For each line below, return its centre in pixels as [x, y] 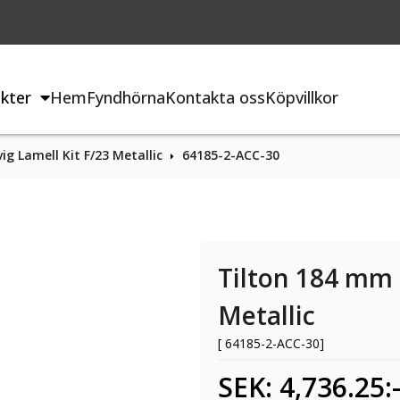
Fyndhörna [126, 97]
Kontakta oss [216, 97]
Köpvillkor [302, 97]
